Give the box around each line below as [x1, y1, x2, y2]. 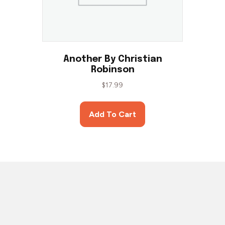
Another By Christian [63, 54, 162, 64]
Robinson [90, 65, 135, 74]
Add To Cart [89, 109, 136, 120]
